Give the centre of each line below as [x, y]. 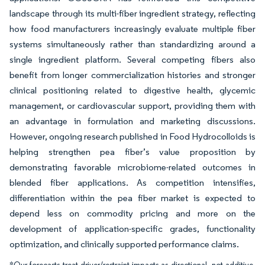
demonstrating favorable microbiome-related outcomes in [132, 167]
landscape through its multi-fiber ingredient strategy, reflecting [132, 13]
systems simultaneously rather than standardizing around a [132, 44]
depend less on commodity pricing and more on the [132, 213]
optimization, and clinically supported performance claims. [124, 244]
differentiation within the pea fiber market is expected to [132, 198]
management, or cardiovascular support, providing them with [132, 106]
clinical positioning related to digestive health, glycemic [132, 90]
